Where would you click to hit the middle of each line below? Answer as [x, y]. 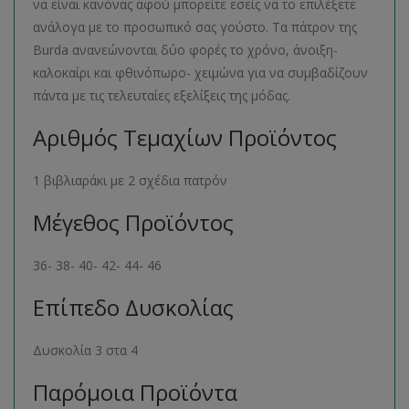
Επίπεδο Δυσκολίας [133, 307]
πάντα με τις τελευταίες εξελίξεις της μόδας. [174, 95]
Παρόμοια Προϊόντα [135, 392]
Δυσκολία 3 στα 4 [87, 350]
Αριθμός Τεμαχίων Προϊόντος [185, 137]
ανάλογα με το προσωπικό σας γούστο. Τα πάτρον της [195, 27]
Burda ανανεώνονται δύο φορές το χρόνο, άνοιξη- [185, 50]
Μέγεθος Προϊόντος [133, 222]
